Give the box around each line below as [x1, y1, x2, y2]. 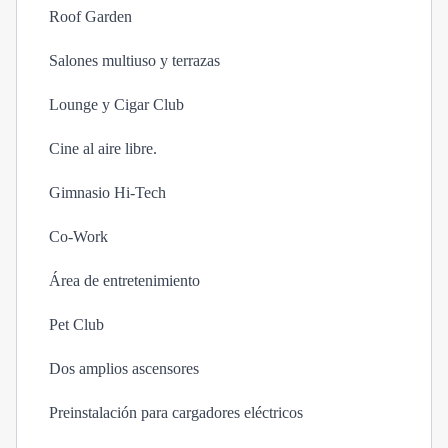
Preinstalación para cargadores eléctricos [49, 404, 303, 421]
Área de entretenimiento [49, 272, 200, 289]
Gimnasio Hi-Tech [49, 184, 166, 201]
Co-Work [49, 228, 108, 245]
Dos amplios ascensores [49, 360, 199, 377]
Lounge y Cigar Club [49, 96, 184, 113]
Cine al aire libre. [49, 140, 157, 157]
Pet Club [49, 316, 104, 333]
